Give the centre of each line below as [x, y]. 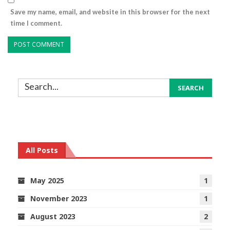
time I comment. [36, 23]
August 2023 [53, 217]
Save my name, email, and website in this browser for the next [110, 12]
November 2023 [59, 199]
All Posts [42, 150]
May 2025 [47, 181]
